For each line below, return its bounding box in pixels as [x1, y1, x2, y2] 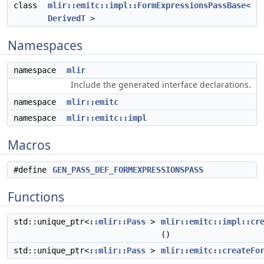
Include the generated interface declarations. [71, 79, 251, 90]
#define [14, 165, 51, 174]
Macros [8, 137, 51, 153]
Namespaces [8, 37, 82, 54]
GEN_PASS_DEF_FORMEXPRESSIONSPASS [52, 165, 203, 174]
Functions [8, 189, 64, 205]
